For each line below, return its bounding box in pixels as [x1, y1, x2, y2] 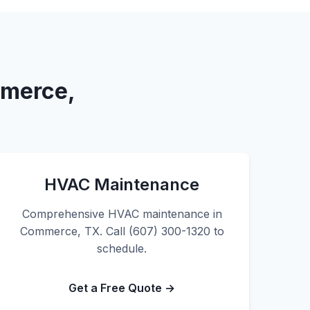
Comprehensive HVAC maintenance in [21, 207, 222, 221]
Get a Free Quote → [69, 281, 175, 295]
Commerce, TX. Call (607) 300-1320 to [19, 224, 224, 238]
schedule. [97, 241, 147, 255]
